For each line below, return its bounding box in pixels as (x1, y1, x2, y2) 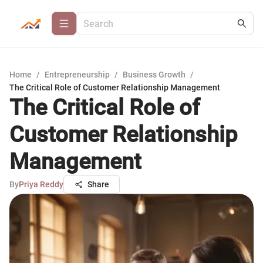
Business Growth (123, 70, 186, 79)
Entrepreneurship (45, 70, 110, 79)
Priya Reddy (19, 180, 63, 189)
